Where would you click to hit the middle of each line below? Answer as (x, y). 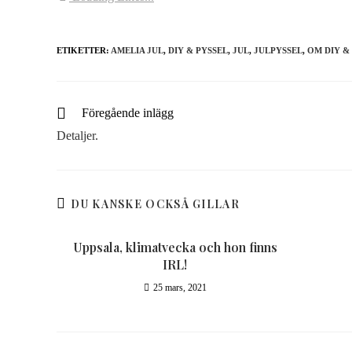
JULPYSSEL (278, 50)
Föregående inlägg (128, 113)
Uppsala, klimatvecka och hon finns (175, 247)
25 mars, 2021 (180, 288)
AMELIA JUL (137, 50)
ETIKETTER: (84, 50)
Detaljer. (77, 136)
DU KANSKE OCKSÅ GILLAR (155, 204)
